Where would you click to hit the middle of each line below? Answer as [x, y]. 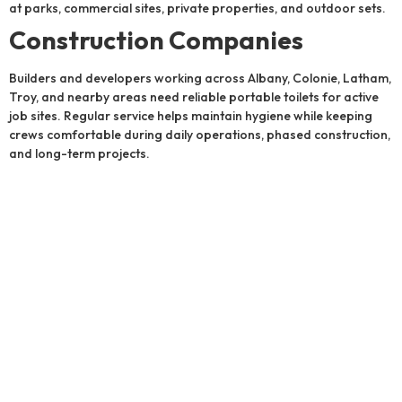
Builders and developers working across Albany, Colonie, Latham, [200, 79]
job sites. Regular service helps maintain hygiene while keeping [191, 116]
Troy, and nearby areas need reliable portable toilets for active [194, 97]
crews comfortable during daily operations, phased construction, [200, 135]
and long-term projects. [79, 154]
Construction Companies [156, 40]
